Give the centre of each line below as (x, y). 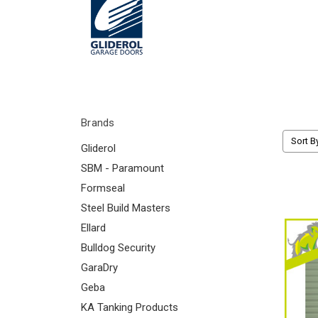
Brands (98, 122)
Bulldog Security (118, 247)
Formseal (103, 188)
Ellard (93, 227)
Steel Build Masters (126, 208)
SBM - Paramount (122, 168)
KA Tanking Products (130, 307)
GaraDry (99, 267)
